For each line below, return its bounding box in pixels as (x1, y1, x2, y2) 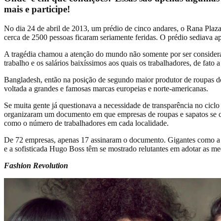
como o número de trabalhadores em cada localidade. (4, 118, 169, 127)
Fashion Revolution (4, 161, 68, 170)
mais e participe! (4, 3, 70, 14)
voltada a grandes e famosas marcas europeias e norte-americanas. (4, 84, 208, 93)
